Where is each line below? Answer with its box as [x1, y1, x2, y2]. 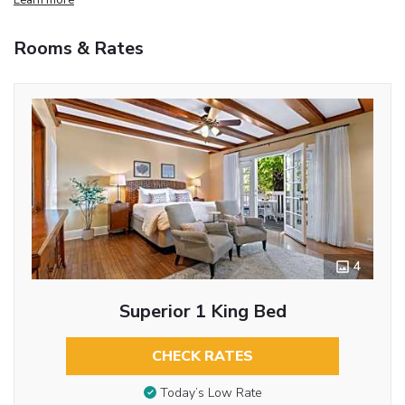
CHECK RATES [152, 345, 253, 366]
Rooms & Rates [14, 35, 144, 61]
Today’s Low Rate [159, 384, 262, 402]
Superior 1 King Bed [118, 298, 287, 324]
